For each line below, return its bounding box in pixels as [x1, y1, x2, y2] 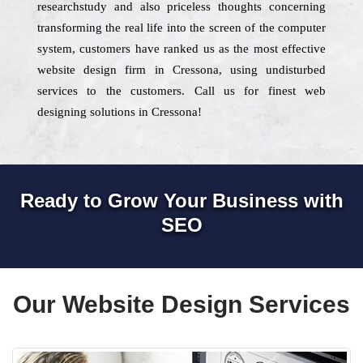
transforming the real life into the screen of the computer [37, 21, 326, 34]
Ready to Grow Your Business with [19, 190, 344, 211]
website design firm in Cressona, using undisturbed [37, 63, 326, 76]
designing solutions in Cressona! [37, 105, 202, 118]
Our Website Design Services [13, 291, 350, 318]
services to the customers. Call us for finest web [37, 84, 326, 97]
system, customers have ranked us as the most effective [37, 42, 326, 55]
